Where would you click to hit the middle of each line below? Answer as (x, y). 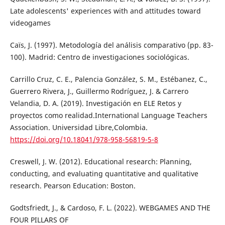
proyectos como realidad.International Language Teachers (108, 116)
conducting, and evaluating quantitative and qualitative (104, 174)
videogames (30, 23)
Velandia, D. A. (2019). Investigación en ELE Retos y (95, 103)
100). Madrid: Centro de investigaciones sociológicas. (99, 57)
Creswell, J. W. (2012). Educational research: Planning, (101, 162)
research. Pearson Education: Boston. (73, 186)
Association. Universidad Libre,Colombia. (79, 128)
